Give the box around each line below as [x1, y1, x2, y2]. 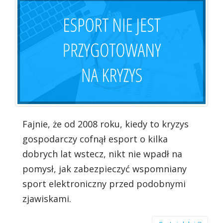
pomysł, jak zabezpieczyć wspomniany [22, 163, 187, 175]
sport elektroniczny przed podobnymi [22, 178, 186, 190]
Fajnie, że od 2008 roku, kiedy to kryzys [22, 118, 189, 130]
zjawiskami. [22, 193, 71, 205]
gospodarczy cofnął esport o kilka [22, 133, 168, 145]
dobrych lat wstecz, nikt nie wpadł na [22, 148, 182, 160]
